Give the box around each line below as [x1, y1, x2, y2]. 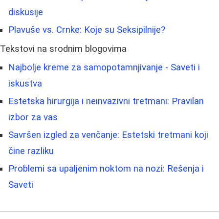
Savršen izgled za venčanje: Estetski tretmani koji [8, 130, 208, 141]
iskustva [8, 78, 42, 89]
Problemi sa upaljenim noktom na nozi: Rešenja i [8, 163, 204, 175]
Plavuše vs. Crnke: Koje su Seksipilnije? [8, 24, 165, 36]
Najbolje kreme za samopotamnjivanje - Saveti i [8, 62, 200, 73]
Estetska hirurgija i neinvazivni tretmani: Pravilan [8, 96, 204, 107]
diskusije [8, 7, 43, 18]
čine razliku [8, 146, 54, 157]
